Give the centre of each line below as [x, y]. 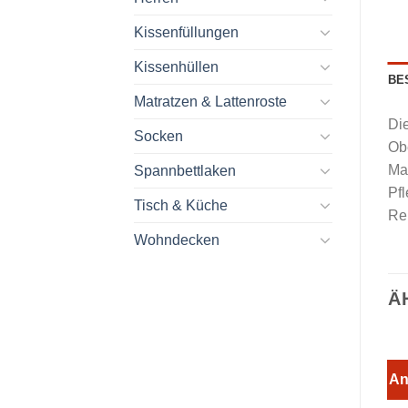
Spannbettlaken [185, 170]
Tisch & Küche [181, 205]
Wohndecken [177, 240]
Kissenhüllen [176, 66]
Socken [158, 136]
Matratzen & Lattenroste [210, 101]
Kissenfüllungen [186, 32]
